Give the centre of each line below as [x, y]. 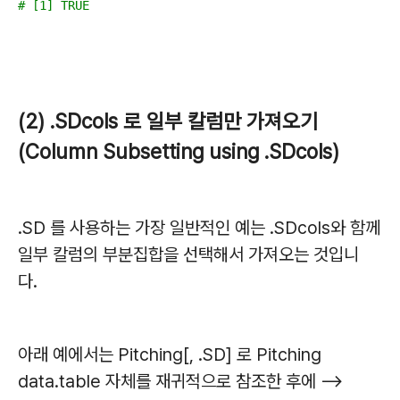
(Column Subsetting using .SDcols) [179, 151]
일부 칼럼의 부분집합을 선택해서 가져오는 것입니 [188, 254]
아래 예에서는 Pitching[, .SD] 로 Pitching [170, 354]
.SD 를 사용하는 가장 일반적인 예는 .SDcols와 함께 [199, 227]
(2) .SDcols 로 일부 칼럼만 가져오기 [168, 121]
